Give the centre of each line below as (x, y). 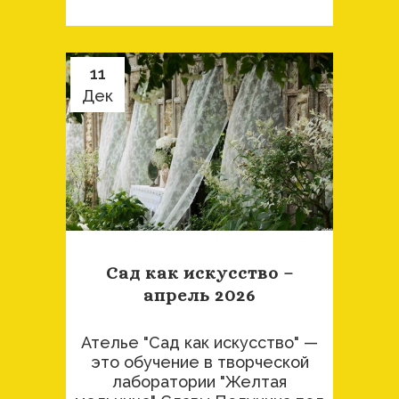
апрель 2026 (199, 296)
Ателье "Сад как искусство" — (199, 343)
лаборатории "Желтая (199, 382)
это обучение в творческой (199, 362)
